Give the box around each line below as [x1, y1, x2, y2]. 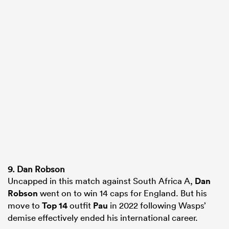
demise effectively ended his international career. [8, 212, 198, 223]
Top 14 [42, 200, 67, 212]
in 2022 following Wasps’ [108, 200, 206, 211]
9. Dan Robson [8, 164, 65, 175]
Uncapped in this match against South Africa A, [8, 175, 195, 187]
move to [8, 200, 42, 211]
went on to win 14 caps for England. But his [38, 188, 207, 199]
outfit [67, 200, 93, 211]
